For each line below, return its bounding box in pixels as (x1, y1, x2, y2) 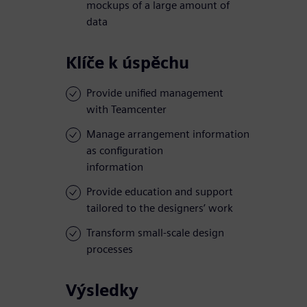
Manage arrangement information (86, 127, 249, 141)
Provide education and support (86, 185, 233, 199)
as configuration (86, 144, 163, 158)
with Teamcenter (86, 103, 167, 116)
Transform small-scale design (86, 226, 224, 240)
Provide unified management (86, 86, 223, 100)
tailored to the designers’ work (86, 201, 233, 215)
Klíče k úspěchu (66, 53, 189, 73)
